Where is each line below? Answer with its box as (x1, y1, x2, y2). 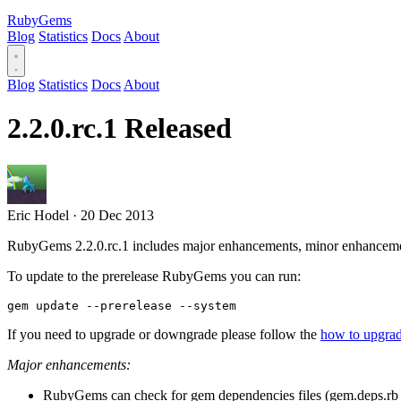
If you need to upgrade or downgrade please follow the (7, 326, 320, 342)
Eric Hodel (7, 207, 69, 223)
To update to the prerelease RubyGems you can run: (7, 268, 301, 284)
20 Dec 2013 (81, 207, 154, 223)
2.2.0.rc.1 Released (7, 112, 232, 145)
